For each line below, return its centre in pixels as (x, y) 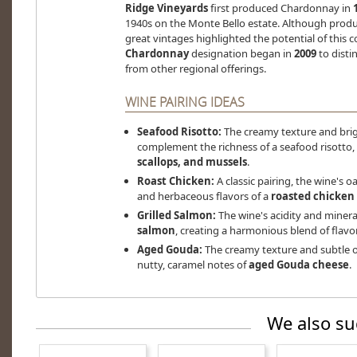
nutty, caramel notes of (192, 265)
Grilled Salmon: (176, 216)
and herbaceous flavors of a (204, 196)
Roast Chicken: (175, 181)
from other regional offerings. (195, 69)
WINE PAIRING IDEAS (184, 102)
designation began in (241, 54)
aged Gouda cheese (298, 265)
